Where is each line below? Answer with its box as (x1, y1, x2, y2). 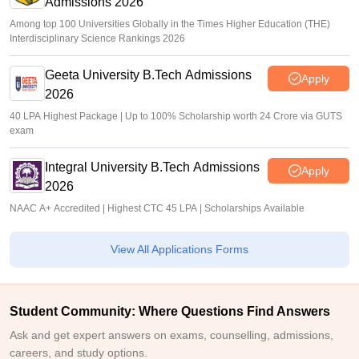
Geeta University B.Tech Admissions (45, 68, 252, 82)
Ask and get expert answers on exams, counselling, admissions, (10, 329, 333, 341)
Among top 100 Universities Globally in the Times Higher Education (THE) (10, 18, 330, 30)
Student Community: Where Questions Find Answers (10, 305, 330, 318)
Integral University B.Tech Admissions (45, 160, 260, 174)
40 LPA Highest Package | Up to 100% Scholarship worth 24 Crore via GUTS (10, 111, 342, 122)
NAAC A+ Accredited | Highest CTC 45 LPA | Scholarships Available (10, 203, 305, 214)
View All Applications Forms (111, 243, 248, 256)
